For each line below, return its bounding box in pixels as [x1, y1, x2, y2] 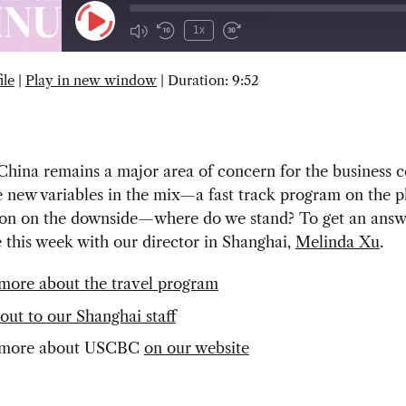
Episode [93, 42, 137, 56]
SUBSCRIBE [130, 85, 192, 101]
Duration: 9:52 [167, 72, 259, 90]
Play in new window [24, 72, 157, 90]
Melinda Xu [295, 233, 380, 252]
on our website [143, 338, 249, 357]
